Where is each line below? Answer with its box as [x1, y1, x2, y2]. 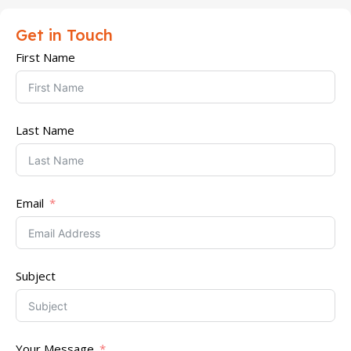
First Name [16, 49, 75, 65]
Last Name [16, 122, 74, 138]
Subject [16, 268, 56, 284]
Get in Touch [16, 25, 113, 45]
